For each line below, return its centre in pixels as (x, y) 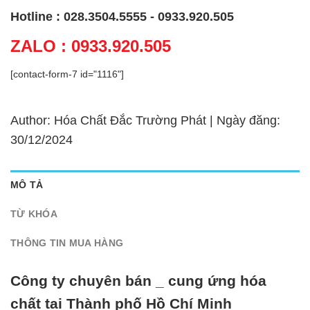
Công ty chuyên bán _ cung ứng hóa (138, 281)
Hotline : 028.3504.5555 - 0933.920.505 (122, 16)
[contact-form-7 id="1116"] (67, 74)
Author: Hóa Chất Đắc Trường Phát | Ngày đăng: (145, 120)
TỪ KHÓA (34, 213)
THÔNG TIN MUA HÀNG (67, 243)
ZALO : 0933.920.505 (91, 46)
